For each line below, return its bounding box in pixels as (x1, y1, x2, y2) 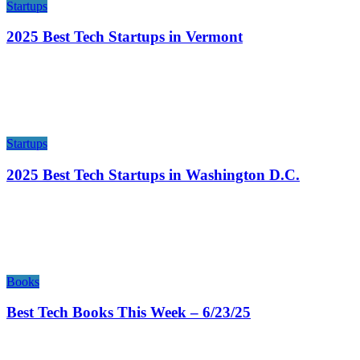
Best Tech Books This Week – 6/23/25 (6, 304, 251, 321)
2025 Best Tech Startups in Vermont (6, 28, 243, 46)
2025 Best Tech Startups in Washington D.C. (6, 166, 300, 183)
